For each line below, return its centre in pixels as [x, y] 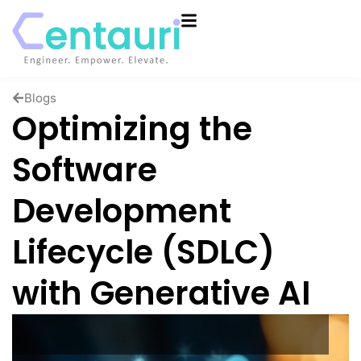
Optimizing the [132, 129]
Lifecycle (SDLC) [143, 252]
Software [85, 170]
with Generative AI [161, 293]
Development [122, 211]
